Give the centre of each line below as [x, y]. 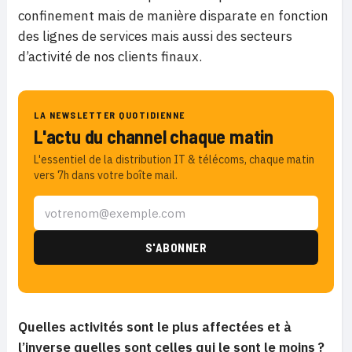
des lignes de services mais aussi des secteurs [155, 37]
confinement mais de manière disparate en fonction [173, 16]
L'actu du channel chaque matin [154, 137]
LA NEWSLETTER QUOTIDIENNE [110, 115]
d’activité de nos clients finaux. [110, 57]
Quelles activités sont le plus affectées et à [155, 327]
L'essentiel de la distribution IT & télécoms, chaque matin [174, 160]
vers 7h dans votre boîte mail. [106, 176]
